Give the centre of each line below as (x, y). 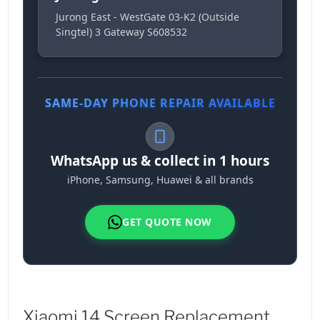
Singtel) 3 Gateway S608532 (122, 32)
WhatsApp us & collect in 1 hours (160, 161)
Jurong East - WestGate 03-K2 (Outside (148, 17)
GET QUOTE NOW (167, 222)
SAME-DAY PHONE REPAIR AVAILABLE (160, 103)
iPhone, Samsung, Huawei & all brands (160, 180)
